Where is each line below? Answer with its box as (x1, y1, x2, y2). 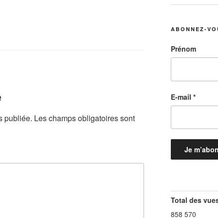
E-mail (170, 91, 193, 102)
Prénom (170, 44, 196, 54)
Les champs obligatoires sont (34, 112, 135, 124)
